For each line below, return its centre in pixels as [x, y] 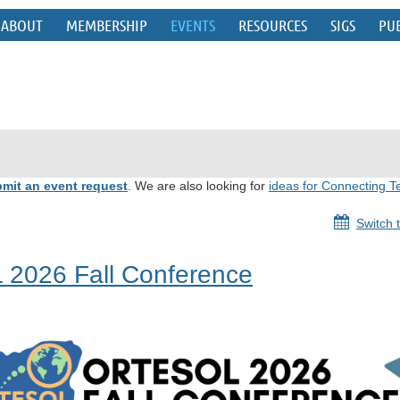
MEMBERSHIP [107, 25]
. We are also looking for [198, 186]
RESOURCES [273, 25]
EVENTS [193, 25]
